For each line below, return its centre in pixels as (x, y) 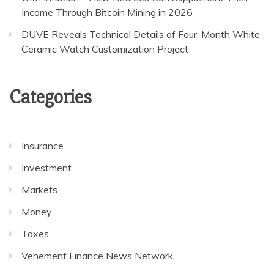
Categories (50, 97)
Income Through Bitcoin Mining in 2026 (107, 12)
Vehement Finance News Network (97, 255)
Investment (46, 167)
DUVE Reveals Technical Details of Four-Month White (141, 34)
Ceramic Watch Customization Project (105, 49)
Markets (39, 189)
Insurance (43, 145)
